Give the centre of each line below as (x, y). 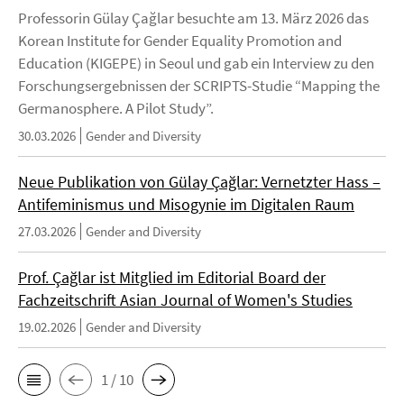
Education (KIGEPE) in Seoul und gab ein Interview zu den (196, 64)
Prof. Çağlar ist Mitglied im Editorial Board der (172, 278)
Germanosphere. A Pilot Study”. (116, 109)
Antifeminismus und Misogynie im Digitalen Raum (186, 205)
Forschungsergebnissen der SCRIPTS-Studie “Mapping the (199, 86)
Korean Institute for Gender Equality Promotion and (180, 41)
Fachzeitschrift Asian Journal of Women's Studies (185, 300)
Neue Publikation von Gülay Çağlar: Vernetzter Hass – (199, 182)
